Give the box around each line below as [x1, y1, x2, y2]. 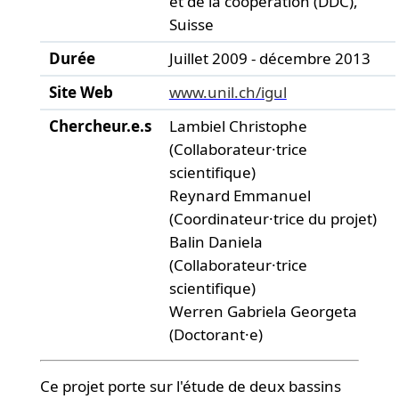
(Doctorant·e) [168, 324, 263, 345]
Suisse [168, 14, 214, 35]
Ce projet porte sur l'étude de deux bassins [39, 376, 341, 396]
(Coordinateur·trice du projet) [168, 208, 377, 229]
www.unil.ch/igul [168, 82, 287, 102]
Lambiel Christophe [168, 116, 307, 136]
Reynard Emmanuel [168, 185, 311, 206]
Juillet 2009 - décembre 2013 [168, 48, 370, 69]
